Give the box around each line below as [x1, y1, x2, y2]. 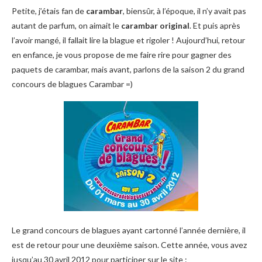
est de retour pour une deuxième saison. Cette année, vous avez [12, 240, 247, 250]
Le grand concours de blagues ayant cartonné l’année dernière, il [12, 225, 246, 235]
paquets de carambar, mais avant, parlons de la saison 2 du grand [12, 64, 244, 74]
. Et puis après [189, 20, 240, 30]
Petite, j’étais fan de [12, 6, 84, 16]
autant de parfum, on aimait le [12, 20, 119, 30]
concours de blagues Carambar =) [12, 79, 133, 89]
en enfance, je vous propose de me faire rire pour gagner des [12, 50, 232, 60]
